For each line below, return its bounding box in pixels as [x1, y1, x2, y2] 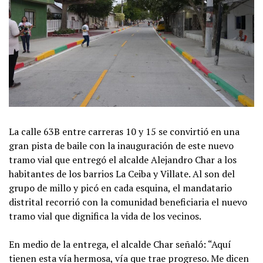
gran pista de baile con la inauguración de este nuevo [9, 139, 234, 152]
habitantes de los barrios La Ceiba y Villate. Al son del [9, 167, 235, 180]
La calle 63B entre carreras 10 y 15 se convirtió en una [9, 124, 240, 138]
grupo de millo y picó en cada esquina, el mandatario [9, 181, 232, 194]
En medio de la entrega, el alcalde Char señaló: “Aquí [9, 237, 231, 251]
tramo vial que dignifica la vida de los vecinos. [9, 209, 203, 222]
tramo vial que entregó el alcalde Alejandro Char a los [9, 153, 237, 166]
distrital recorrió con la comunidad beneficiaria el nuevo [9, 195, 247, 208]
